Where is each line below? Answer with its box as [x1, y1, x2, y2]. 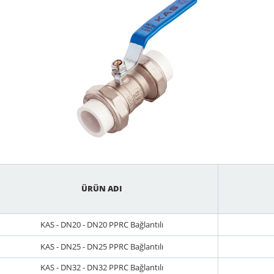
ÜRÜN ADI [81, 183, 122, 194]
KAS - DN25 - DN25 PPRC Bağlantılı [40, 241, 163, 252]
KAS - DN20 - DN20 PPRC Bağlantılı [40, 219, 163, 230]
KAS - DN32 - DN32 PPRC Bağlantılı [40, 262, 163, 273]
